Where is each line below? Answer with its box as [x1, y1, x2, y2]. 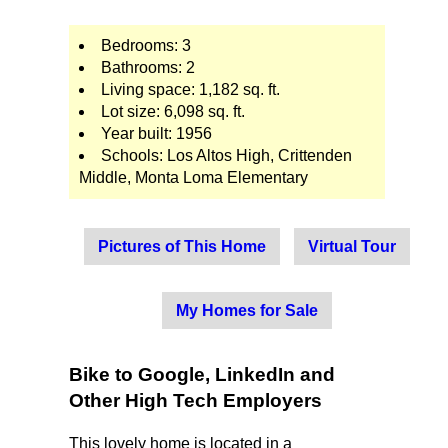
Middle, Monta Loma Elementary [78, 169, 308, 187]
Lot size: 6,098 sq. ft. [100, 103, 245, 121]
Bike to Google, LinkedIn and [68, 364, 335, 385]
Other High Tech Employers [68, 390, 322, 411]
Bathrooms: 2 [100, 59, 195, 77]
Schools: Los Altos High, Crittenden [100, 147, 352, 165]
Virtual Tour [303, 238, 400, 256]
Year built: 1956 [100, 125, 212, 143]
